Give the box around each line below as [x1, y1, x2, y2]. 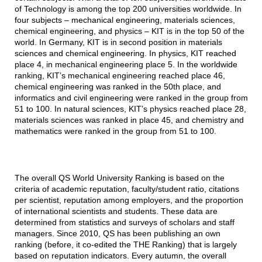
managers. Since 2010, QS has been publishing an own [14, 229, 220, 239]
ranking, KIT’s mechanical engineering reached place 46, [14, 71, 225, 81]
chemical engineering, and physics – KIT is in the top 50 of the [14, 26, 244, 36]
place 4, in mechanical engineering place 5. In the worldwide [14, 60, 237, 70]
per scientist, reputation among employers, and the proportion [14, 195, 243, 205]
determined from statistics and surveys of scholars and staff [14, 218, 235, 227]
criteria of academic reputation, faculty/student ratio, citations [14, 184, 239, 194]
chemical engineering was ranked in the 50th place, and [14, 82, 221, 92]
